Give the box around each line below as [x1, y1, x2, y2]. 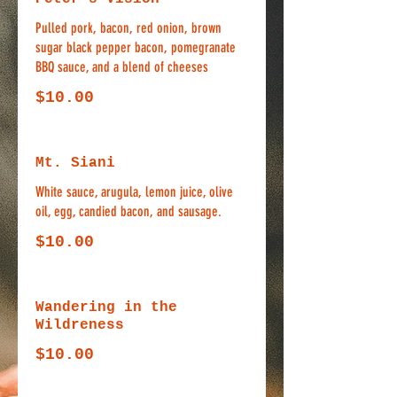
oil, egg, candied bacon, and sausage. [35, 203, 222, 220]
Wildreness [35, 317, 124, 333]
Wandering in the [35, 300, 177, 315]
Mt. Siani [35, 155, 115, 171]
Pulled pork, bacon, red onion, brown [35, 19, 222, 36]
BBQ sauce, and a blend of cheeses [35, 58, 208, 75]
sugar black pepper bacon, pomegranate [35, 39, 236, 56]
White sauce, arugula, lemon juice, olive [35, 183, 233, 200]
